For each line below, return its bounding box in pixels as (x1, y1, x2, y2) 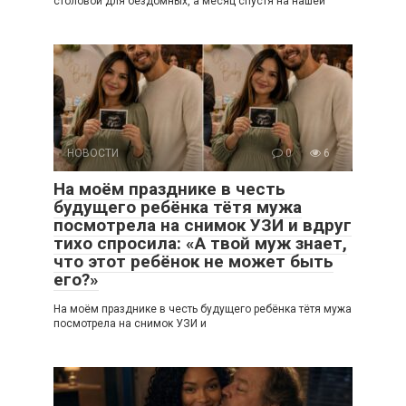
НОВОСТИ (67, 146, 119, 159)
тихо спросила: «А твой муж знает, (53, 232, 347, 254)
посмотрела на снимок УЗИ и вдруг (53, 214, 352, 236)
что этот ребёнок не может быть (53, 250, 333, 272)
